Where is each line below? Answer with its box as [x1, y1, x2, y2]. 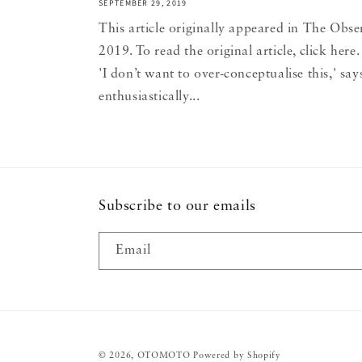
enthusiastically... [99, 90, 200, 103]
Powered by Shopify [193, 351, 281, 360]
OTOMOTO [137, 351, 191, 360]
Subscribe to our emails [99, 199, 256, 213]
